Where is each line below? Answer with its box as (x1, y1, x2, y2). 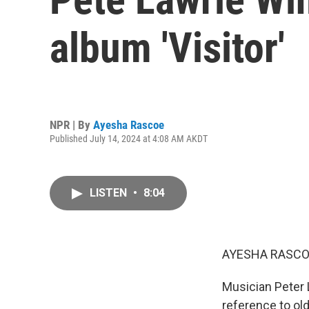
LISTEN (90, 186, 130, 199)
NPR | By (50, 117, 93, 132)
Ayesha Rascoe (93, 117, 164, 132)
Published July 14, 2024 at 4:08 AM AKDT (50, 132, 208, 144)
